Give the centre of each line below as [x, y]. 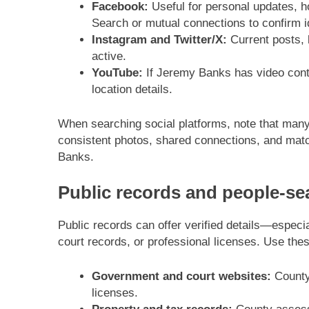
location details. [132, 90]
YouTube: [117, 73]
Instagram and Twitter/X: [159, 40]
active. [109, 57]
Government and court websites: [181, 276]
